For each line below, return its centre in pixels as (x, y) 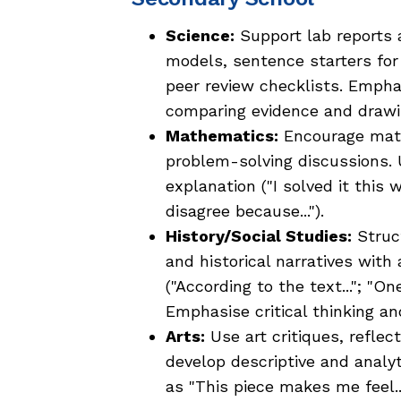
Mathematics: (222, 136)
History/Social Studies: (259, 236)
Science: (200, 36)
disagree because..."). (245, 211)
